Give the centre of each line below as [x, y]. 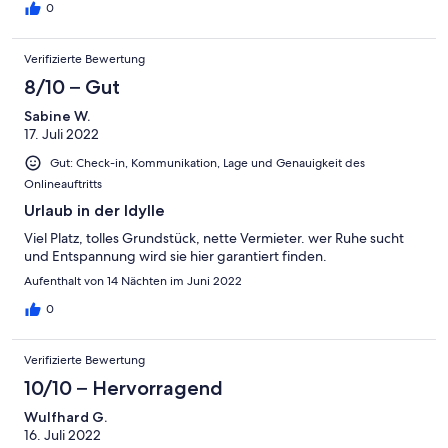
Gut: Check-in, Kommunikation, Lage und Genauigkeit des [207, 162]
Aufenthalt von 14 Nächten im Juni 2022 [133, 280]
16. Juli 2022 [62, 434]
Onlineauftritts [63, 183]
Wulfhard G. [65, 416]
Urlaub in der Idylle [94, 210]
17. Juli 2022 [61, 133]
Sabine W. [57, 115]
